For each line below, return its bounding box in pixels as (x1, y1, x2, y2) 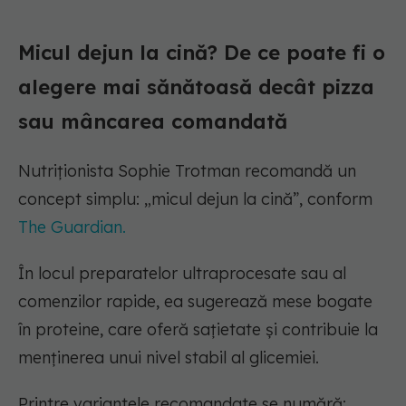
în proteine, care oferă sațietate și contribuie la (18, 319, 378, 341)
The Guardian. (18, 217, 126, 238)
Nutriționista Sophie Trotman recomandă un (18, 160, 356, 182)
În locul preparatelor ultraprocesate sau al (18, 263, 346, 285)
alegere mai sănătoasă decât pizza (18, 74, 374, 101)
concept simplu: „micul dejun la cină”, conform (18, 188, 372, 210)
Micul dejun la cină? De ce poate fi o (18, 40, 385, 66)
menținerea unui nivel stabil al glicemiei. (18, 347, 319, 369)
